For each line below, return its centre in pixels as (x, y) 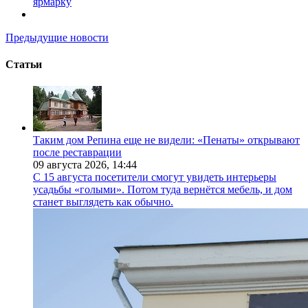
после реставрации (77, 152)
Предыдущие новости (57, 38)
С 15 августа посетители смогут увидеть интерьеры (155, 177)
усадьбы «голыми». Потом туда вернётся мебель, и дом (163, 189)
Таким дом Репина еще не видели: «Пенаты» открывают (166, 140)
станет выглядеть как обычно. (103, 201)
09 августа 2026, (73, 164)
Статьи (24, 65)
